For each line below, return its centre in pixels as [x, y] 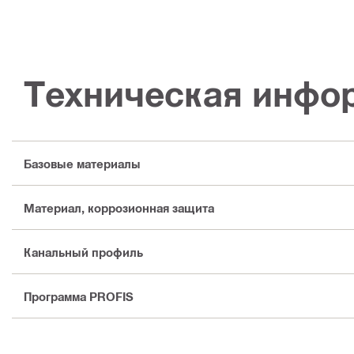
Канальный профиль [83, 252]
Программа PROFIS [79, 296]
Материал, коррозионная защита [119, 207]
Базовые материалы [82, 163]
